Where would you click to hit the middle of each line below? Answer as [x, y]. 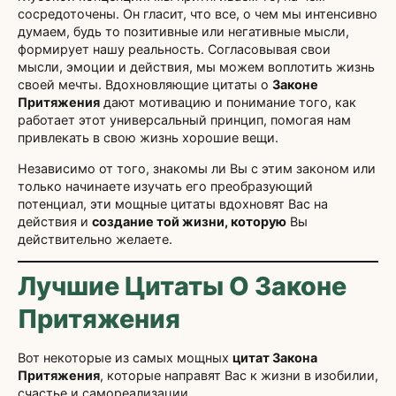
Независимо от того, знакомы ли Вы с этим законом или [197, 168]
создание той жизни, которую [189, 221]
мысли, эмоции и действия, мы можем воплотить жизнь [196, 67]
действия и [55, 221]
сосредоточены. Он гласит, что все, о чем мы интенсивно [198, 14]
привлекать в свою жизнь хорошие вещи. [148, 138]
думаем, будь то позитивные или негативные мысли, [183, 32]
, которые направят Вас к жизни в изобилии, [239, 375]
